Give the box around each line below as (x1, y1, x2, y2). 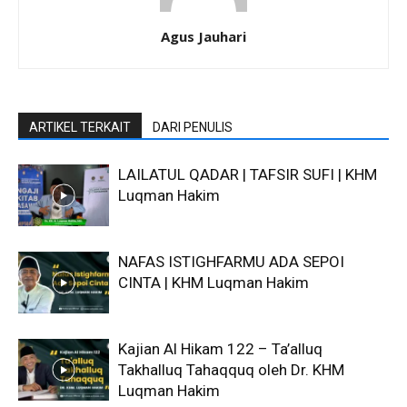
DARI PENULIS (153, 119, 233, 134)
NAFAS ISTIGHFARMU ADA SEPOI (118, 252, 344, 271)
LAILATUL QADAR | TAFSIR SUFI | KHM (118, 164, 377, 184)
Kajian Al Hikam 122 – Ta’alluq (118, 339, 323, 358)
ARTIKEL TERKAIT (29, 119, 131, 134)
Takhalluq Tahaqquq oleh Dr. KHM (118, 360, 344, 379)
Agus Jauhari (161, 26, 246, 45)
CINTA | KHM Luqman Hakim (118, 273, 309, 292)
